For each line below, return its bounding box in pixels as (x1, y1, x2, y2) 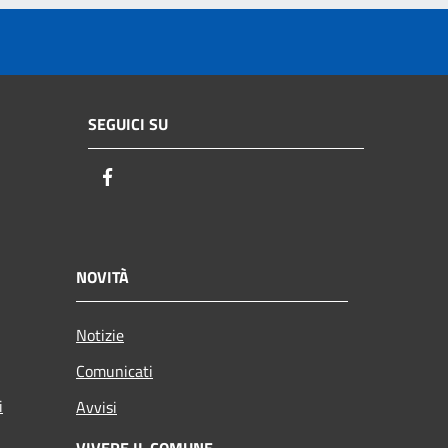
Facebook (119, 163, 191, 191)
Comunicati (76, 359, 153, 384)
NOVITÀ (76, 265, 129, 290)
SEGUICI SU (88, 111, 168, 136)
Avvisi (76, 395, 117, 420)
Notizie (76, 323, 124, 348)
